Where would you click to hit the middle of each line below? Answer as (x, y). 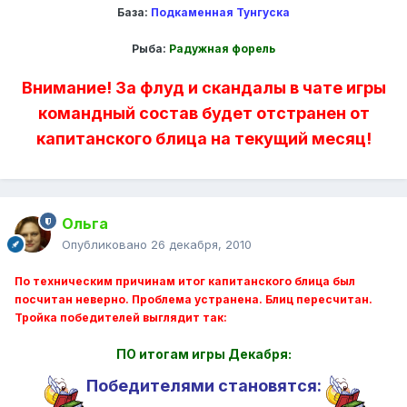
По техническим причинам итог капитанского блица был (185, 282)
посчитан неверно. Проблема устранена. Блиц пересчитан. (194, 300)
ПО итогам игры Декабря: (203, 354)
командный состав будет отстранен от (203, 114)
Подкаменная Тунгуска (220, 13)
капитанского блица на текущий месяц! (203, 139)
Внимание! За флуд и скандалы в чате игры (203, 88)
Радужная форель (222, 49)
